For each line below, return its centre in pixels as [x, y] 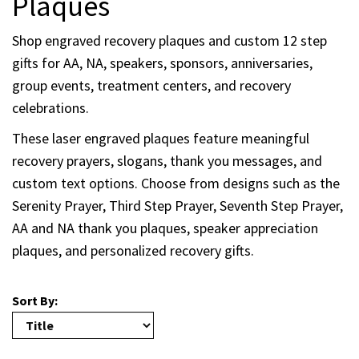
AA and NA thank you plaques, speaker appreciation [165, 228]
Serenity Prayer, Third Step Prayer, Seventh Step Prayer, [177, 206]
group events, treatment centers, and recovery [151, 86]
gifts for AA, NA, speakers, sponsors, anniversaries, [162, 63]
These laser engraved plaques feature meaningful [161, 139]
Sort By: [35, 301]
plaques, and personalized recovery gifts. [133, 251]
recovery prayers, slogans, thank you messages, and [167, 161]
